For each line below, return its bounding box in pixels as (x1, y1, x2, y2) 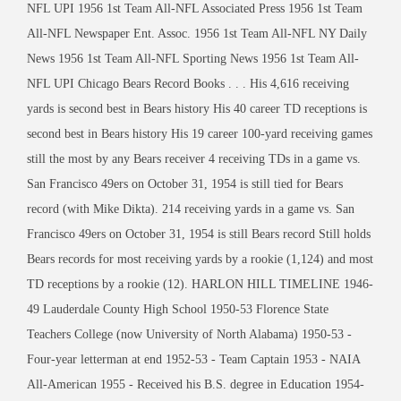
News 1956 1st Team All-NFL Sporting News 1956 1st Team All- (27, 51, 359, 65)
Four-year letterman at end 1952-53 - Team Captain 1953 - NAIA (27, 352, 360, 366)
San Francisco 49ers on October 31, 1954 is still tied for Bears (27, 176, 343, 191)
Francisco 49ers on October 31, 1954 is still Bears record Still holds (27, 226, 371, 241)
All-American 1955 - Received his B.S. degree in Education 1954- (27, 377, 364, 391)
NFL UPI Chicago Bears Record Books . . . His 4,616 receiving (27, 76, 349, 90)
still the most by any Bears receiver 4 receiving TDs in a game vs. (27, 151, 361, 166)
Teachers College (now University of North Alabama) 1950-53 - (27, 327, 352, 341)
